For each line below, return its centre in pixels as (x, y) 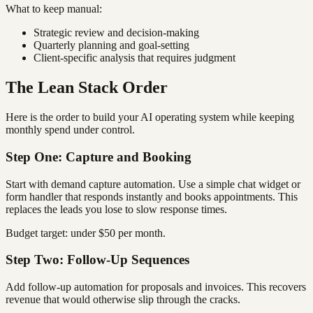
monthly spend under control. (70, 130)
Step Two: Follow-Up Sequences (97, 260)
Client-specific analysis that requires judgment (134, 58)
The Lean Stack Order (87, 88)
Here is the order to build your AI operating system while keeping (150, 117)
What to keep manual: (54, 9)
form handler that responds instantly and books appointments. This (152, 196)
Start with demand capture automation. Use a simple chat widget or (153, 184)
